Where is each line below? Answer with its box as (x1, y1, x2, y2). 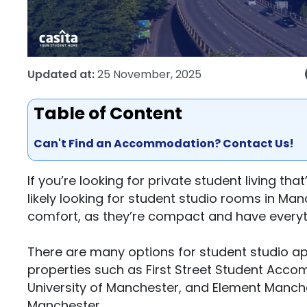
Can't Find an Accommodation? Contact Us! (34, 136, 294, 151)
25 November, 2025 (97, 66, 201, 82)
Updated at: (27, 66, 95, 82)
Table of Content (34, 101, 182, 125)
